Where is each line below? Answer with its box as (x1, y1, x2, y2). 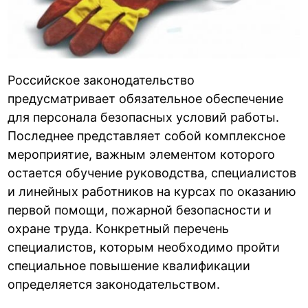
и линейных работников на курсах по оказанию (8, 184, 297, 199)
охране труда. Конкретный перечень (8, 221, 230, 236)
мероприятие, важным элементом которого (8, 147, 276, 162)
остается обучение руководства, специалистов (8, 166, 297, 181)
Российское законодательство (8, 73, 195, 88)
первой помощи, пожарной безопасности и (8, 203, 272, 218)
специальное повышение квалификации (8, 258, 251, 274)
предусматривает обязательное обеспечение (8, 91, 284, 107)
